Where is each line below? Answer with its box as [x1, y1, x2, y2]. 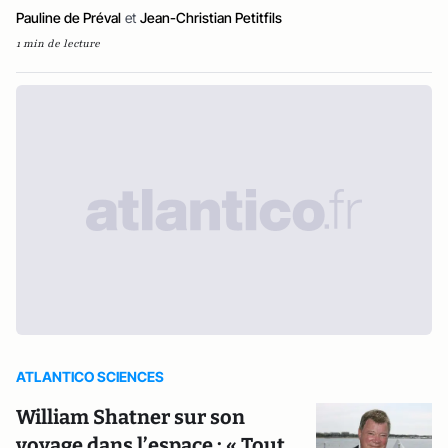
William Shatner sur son [16, 405, 245, 429]
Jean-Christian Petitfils [140, 9, 282, 26]
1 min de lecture [16, 36, 100, 51]
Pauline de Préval [16, 9, 121, 26]
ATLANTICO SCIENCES [16, 368, 164, 385]
